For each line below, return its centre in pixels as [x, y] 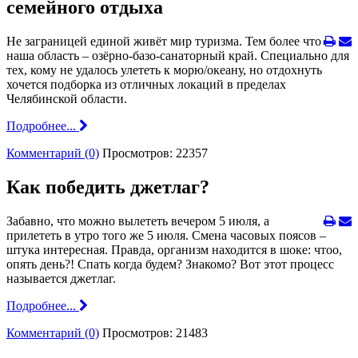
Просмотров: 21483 [155, 333]
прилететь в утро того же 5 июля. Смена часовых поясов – [166, 235]
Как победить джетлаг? [108, 187]
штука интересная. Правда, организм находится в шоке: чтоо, [174, 250]
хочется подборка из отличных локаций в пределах [146, 85]
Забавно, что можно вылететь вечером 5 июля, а [138, 221]
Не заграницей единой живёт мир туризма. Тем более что [164, 42]
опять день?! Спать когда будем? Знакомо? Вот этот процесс [170, 264]
